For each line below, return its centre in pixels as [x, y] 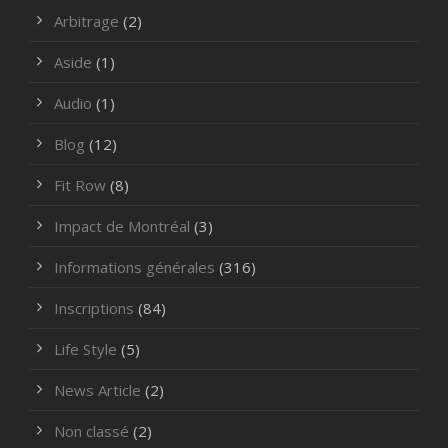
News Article [97, 389]
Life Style [85, 348]
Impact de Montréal [122, 225]
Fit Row [80, 184]
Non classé [91, 430]
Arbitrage [86, 20]
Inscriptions [94, 307]
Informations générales [134, 266]
